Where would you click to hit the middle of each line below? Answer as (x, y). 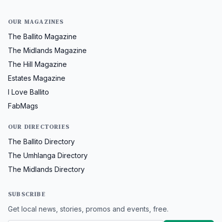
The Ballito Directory (41, 141)
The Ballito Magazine (42, 36)
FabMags (23, 106)
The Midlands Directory (46, 169)
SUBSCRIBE (27, 194)
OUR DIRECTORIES (39, 127)
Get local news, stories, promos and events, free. (88, 209)
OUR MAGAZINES (36, 22)
